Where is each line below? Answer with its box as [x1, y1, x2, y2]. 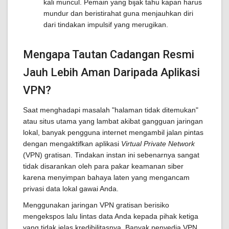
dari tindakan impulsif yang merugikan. [43, 20, 168, 29]
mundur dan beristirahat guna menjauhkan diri [43, 9, 193, 17]
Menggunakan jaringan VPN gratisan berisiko [23, 201, 169, 209]
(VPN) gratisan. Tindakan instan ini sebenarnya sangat [23, 151, 199, 159]
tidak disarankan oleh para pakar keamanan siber [23, 162, 184, 170]
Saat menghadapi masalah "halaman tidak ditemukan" [23, 106, 198, 114]
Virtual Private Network [121, 140, 195, 148]
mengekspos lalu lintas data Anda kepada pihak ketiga [23, 212, 198, 220]
